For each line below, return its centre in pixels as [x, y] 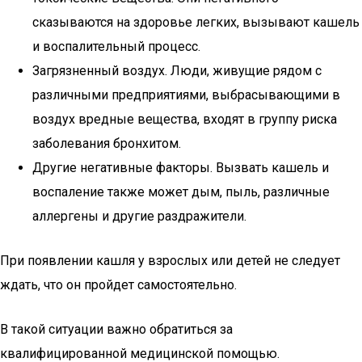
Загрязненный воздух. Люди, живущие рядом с [177, 71]
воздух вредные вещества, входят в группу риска [185, 119]
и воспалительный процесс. [116, 46]
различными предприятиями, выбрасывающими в [186, 95]
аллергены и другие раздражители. [139, 216]
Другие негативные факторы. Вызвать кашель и [181, 168]
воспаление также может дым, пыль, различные [181, 192]
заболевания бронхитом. [107, 143]
